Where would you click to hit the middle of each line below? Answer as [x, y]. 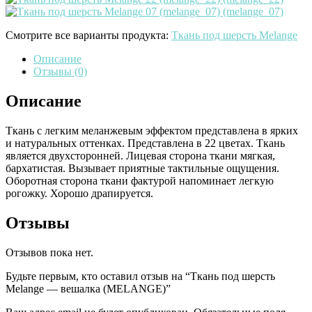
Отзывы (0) [60, 72]
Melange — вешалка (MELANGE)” [88, 288]
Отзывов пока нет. [49, 252]
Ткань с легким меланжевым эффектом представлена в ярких [152, 131]
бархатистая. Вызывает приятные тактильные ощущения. [142, 169]
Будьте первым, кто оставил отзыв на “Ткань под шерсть [140, 276]
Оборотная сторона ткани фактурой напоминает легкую [140, 181]
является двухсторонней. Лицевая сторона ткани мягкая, [140, 156]
